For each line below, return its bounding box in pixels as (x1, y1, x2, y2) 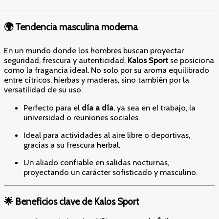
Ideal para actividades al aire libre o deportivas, (23, 130, 190, 140)
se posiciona (168, 55, 214, 66)
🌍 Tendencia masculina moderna (4, 21, 138, 33)
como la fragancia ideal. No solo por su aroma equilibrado (4, 65, 209, 75)
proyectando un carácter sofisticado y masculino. (23, 167, 197, 177)
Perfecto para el (23, 102, 82, 112)
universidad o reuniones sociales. (23, 112, 140, 122)
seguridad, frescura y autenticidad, (4, 55, 128, 66)
